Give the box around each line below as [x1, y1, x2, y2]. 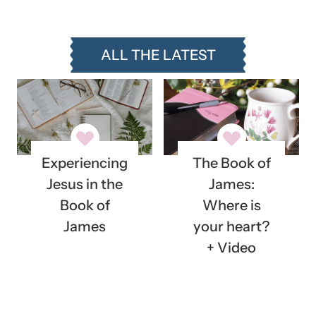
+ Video [207, 239, 256, 257]
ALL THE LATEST [100, 47, 216, 64]
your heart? [193, 218, 269, 236]
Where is [202, 197, 261, 214]
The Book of [192, 154, 271, 172]
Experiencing [42, 154, 128, 172]
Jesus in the [47, 176, 123, 193]
